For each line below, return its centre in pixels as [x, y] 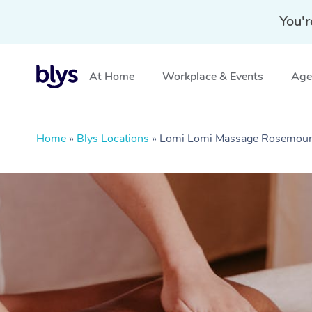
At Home [112, 77]
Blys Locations [113, 139]
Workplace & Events [213, 77]
